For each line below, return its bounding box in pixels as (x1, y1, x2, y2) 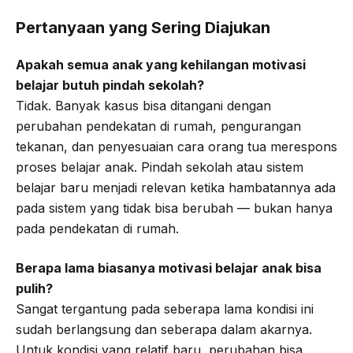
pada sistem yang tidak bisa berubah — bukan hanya (16, 200, 333, 217)
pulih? (16, 281, 53, 297)
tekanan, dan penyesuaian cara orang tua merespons (16, 139, 337, 155)
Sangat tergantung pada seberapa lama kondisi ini (16, 301, 314, 318)
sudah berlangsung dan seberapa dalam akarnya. (16, 321, 312, 338)
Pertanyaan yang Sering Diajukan (16, 18, 270, 38)
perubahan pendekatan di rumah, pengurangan (16, 118, 301, 135)
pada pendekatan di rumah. (16, 221, 179, 237)
